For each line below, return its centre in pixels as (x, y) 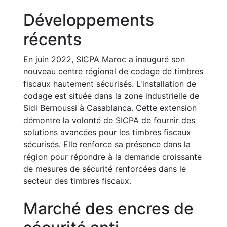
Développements (89, 20)
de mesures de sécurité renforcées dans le (105, 168)
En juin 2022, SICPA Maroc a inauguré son (104, 59)
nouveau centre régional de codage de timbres (113, 71)
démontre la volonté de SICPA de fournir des (109, 120)
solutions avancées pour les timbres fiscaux (107, 132)
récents (52, 39)
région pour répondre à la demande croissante (112, 156)
